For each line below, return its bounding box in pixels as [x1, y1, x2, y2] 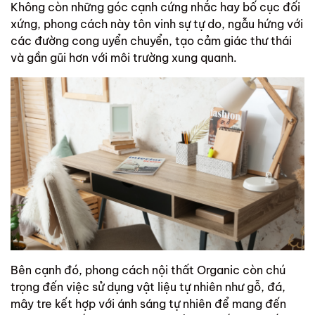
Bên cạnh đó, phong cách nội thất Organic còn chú [11, 263, 285, 278]
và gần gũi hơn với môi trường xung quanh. [11, 51, 240, 65]
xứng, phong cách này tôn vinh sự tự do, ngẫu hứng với [11, 17, 303, 32]
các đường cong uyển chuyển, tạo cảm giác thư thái [11, 34, 292, 49]
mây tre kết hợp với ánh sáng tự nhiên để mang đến [11, 297, 286, 311]
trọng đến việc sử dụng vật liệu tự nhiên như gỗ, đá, [11, 280, 285, 295]
